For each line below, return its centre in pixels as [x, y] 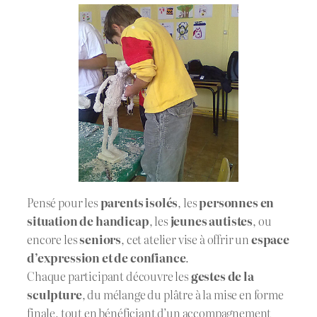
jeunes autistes [212, 221]
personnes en [237, 203]
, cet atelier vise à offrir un [186, 240]
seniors [100, 240]
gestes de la [222, 276]
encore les [53, 240]
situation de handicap [88, 221]
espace [270, 240]
